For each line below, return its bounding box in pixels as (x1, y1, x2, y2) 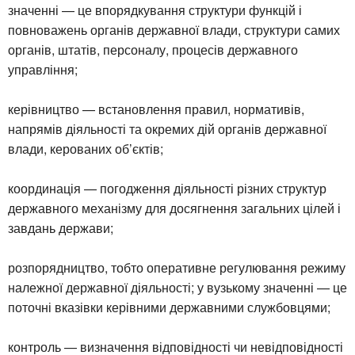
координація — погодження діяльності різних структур (8, 178, 326, 197)
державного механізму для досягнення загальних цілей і (8, 198, 341, 217)
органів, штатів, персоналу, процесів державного (8, 40, 298, 59)
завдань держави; (8, 218, 113, 237)
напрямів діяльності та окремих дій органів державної (8, 119, 326, 138)
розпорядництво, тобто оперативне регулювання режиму (8, 258, 345, 277)
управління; (8, 59, 78, 78)
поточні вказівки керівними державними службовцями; (8, 297, 330, 316)
